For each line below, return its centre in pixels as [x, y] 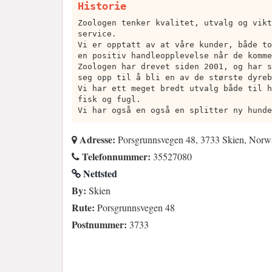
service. [97, 34]
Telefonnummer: [115, 157]
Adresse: [96, 140]
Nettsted [99, 174]
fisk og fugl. [109, 100]
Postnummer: [99, 225]
